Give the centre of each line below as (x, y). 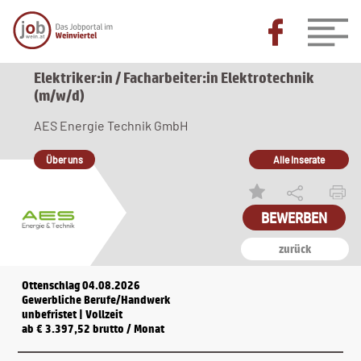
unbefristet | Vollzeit (73, 314)
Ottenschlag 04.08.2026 (81, 285)
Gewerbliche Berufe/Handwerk (96, 300)
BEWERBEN (294, 218)
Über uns (64, 160)
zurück (295, 249)
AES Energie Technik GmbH (110, 125)
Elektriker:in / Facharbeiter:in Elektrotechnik (174, 77)
